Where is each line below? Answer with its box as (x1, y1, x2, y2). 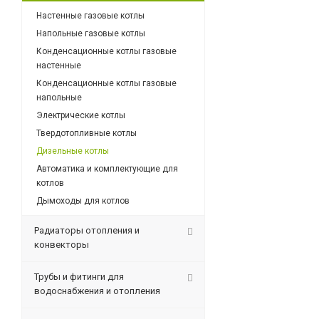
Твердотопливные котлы (36, 128, 137, 138)
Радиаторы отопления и (34, 225, 140, 236)
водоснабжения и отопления (34, 286, 160, 296)
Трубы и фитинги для (34, 271, 124, 282)
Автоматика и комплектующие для (36, 164, 178, 174)
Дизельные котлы (36, 146, 109, 156)
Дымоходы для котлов (36, 196, 130, 206)
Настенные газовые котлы (36, 11, 145, 21)
